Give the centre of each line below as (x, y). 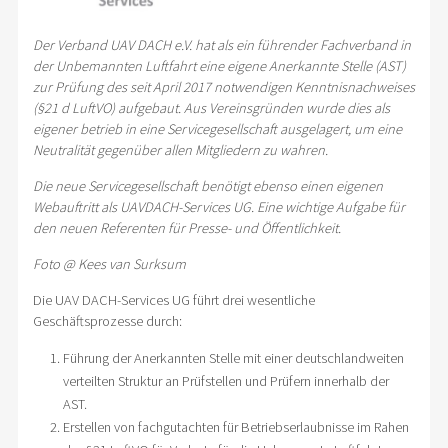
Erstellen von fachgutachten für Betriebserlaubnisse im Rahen (235, 427)
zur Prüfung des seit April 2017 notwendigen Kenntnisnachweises (223, 87)
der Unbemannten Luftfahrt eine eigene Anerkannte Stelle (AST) (219, 66)
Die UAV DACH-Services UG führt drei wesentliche (173, 300)
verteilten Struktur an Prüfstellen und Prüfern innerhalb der (225, 381)
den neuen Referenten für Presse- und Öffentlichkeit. (186, 228)
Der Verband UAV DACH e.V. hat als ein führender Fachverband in (221, 45)
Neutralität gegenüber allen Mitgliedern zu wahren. (180, 150)
